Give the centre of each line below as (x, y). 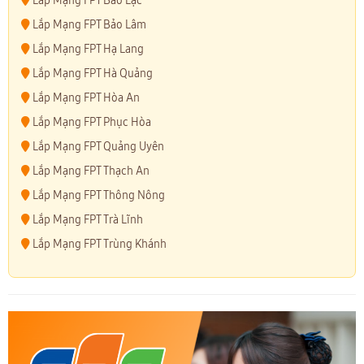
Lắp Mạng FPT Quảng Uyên (97, 147)
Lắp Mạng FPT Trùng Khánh (98, 245)
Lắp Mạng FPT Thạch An (90, 171)
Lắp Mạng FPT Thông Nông (97, 196)
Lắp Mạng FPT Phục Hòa (91, 123)
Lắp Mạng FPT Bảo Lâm (88, 25)
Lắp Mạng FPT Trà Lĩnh (87, 220)
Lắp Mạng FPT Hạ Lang (87, 50)
